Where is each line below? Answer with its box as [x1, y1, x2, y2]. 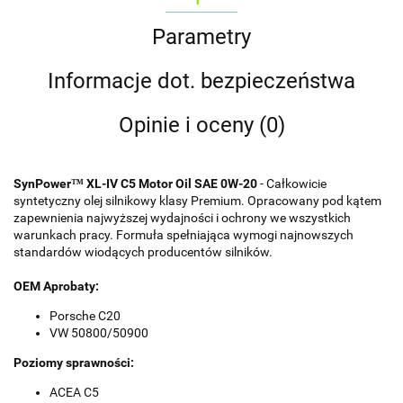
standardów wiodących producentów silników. [13, 245, 273, 260]
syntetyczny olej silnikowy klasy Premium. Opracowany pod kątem [13, 193, 381, 209]
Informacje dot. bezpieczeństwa [48, 68, 355, 94]
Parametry [152, 24, 251, 50]
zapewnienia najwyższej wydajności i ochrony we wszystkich [13, 210, 351, 226]
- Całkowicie [257, 176, 327, 192]
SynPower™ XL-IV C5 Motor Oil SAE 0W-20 [13, 176, 257, 192]
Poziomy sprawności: [13, 355, 134, 371]
